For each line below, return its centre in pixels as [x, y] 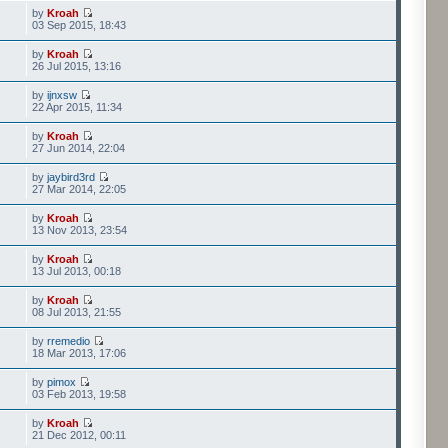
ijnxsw [62, 95]
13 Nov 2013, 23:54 [80, 230]
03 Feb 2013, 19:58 [79, 394]
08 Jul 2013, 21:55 [77, 312]
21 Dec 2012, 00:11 [79, 435]
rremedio [69, 341]
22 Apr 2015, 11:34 [77, 107]
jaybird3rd [71, 177]
